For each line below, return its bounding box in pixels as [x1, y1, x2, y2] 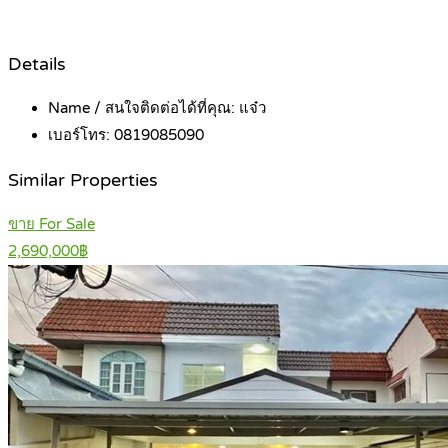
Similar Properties [8, 169, 158, 191]
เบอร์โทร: [48, 126, 114, 145]
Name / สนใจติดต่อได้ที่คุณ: [48, 99, 239, 118]
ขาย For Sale [8, 215, 95, 234]
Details [8, 53, 66, 75]
